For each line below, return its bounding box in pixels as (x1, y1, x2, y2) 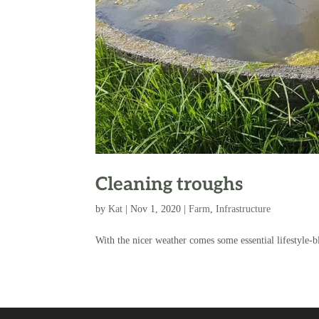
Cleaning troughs (95, 173, 244, 197)
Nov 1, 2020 (130, 204, 182, 215)
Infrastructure (216, 204, 271, 215)
